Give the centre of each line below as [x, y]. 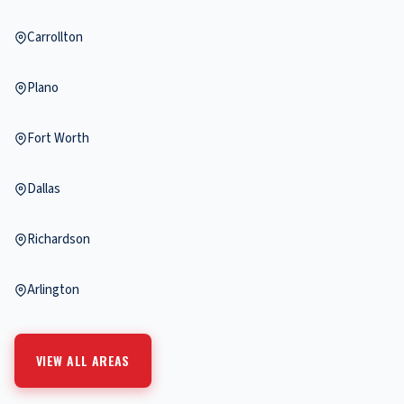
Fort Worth [58, 139]
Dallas [44, 189]
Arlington [53, 290]
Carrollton [55, 38]
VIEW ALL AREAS [83, 361]
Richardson [59, 240]
